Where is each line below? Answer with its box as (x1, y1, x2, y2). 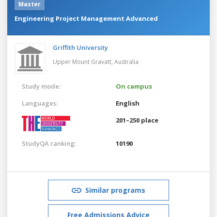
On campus (116, 81, 152, 91)
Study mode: (22, 81, 61, 91)
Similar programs (85, 185, 145, 195)
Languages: (22, 98, 58, 108)
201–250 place (116, 115, 158, 124)
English (116, 98, 139, 108)
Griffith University (53, 43, 108, 52)
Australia (114, 57, 139, 66)
